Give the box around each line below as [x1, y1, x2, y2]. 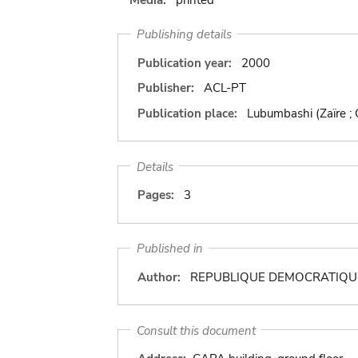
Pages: [137, 187, 174, 203]
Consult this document [136, 322, 256, 338]
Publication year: [137, 54, 232, 71]
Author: [137, 268, 181, 285]
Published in [136, 240, 203, 257]
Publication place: [137, 105, 237, 121]
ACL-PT [203, 80, 246, 96]
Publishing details [136, 26, 232, 42]
